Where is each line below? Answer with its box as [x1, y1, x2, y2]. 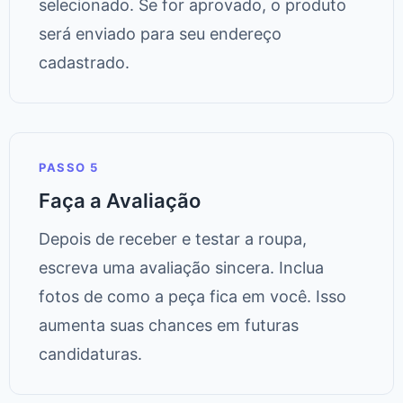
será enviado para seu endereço [39, 24, 282, 44]
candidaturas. [39, 345, 142, 364]
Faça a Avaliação [39, 189, 201, 213]
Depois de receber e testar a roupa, [39, 229, 307, 249]
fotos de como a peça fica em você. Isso [39, 287, 346, 307]
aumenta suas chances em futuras [39, 316, 299, 336]
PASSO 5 [39, 160, 99, 175]
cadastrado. [39, 53, 130, 73]
